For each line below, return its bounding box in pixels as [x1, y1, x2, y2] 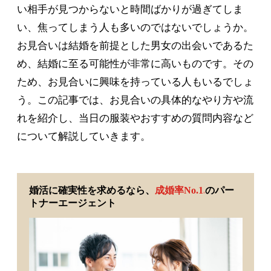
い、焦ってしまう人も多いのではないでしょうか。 [17, 21, 253, 33]
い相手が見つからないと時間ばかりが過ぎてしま [17, 3, 243, 15]
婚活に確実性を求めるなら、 [28, 185, 155, 196]
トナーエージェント [28, 198, 116, 209]
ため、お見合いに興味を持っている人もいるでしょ [17, 76, 253, 88]
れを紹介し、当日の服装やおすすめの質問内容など [17, 112, 253, 124]
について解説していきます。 [17, 130, 151, 142]
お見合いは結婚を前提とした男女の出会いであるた [17, 39, 253, 51]
